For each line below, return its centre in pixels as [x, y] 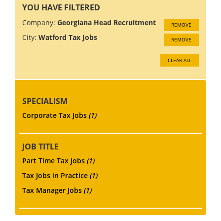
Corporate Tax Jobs [55, 115]
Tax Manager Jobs [53, 190]
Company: [39, 22]
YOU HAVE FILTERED [61, 7]
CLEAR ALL [180, 60]
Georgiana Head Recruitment [107, 22]
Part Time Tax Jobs [55, 160]
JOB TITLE [40, 146]
